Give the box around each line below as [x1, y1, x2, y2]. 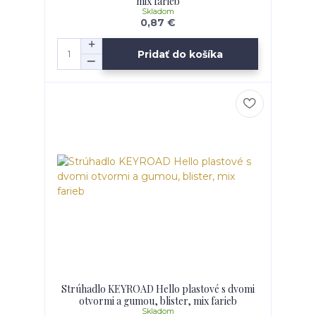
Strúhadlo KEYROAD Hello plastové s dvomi [61, 282, 255, 296]
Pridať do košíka [138, 47, 224, 61]
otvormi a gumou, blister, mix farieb [78, 294, 237, 308]
